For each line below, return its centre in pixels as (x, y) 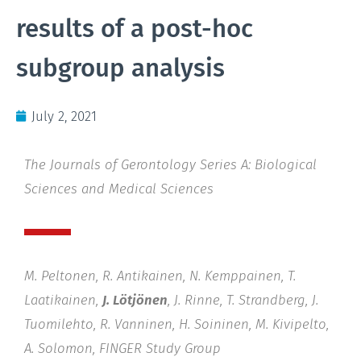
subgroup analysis (120, 68)
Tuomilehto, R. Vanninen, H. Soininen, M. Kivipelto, (176, 324)
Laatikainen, (63, 299)
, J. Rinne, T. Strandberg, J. (243, 299)
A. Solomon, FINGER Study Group (122, 348)
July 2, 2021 (64, 116)
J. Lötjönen (135, 299)
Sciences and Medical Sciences (119, 188)
